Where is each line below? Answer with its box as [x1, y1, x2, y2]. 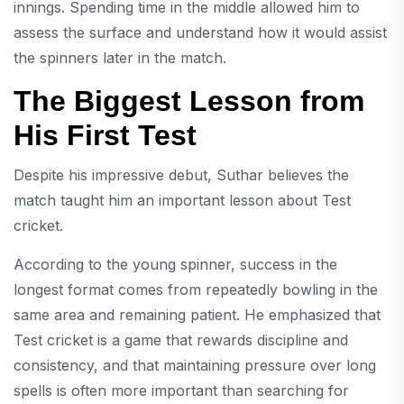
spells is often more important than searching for [14, 381, 349, 399]
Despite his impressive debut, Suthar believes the [14, 165, 349, 184]
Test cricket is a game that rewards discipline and [14, 330, 348, 349]
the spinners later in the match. [14, 48, 226, 67]
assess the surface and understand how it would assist [14, 23, 387, 41]
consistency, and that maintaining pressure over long [14, 355, 376, 374]
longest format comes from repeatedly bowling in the [14, 280, 378, 298]
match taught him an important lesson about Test [14, 190, 351, 209]
